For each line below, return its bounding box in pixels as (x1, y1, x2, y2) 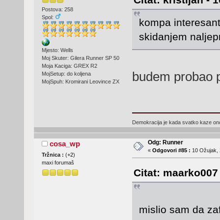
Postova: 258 (41, 6, 73, 12)
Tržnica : (41, 151, 65, 158)
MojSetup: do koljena (41, 71, 91, 77)
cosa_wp (50, 139, 81, 148)
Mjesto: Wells (41, 47, 73, 54)
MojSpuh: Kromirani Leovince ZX (41, 79, 119, 85)
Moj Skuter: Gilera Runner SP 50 (41, 55, 119, 61)
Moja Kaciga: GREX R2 (41, 63, 97, 69)
